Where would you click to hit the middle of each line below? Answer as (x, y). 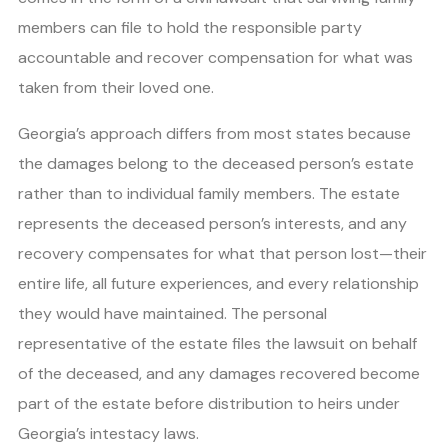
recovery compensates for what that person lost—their (222, 253)
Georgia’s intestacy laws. (108, 433)
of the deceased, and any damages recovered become (219, 373)
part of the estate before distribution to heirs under (209, 403)
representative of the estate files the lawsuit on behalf (217, 343)
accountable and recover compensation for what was (215, 57)
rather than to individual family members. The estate (209, 193)
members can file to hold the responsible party (190, 27)
